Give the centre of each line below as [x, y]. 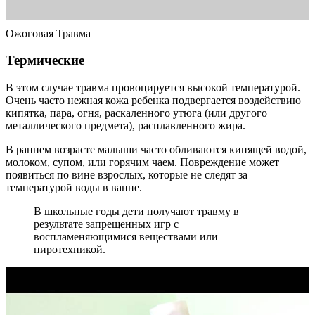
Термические [45, 60]
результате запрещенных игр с [106, 224]
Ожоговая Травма [48, 33]
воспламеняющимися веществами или [126, 236]
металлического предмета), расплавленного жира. [126, 125]
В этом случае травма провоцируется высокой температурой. [153, 87]
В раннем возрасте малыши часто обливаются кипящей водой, [156, 149]
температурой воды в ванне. [74, 187]
